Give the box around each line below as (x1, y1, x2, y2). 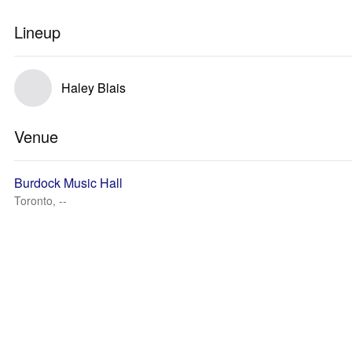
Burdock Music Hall (14, 174, 123, 192)
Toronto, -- (14, 192, 67, 208)
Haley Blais (61, 79, 126, 97)
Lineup (14, 20, 60, 43)
